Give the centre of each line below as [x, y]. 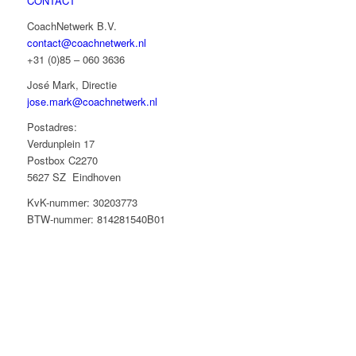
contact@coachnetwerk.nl [86, 43]
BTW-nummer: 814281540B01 [96, 219]
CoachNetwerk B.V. [72, 26]
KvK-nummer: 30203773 [82, 203]
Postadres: [52, 127]
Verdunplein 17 [60, 144]
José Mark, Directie [72, 85]
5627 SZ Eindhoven [74, 177]
